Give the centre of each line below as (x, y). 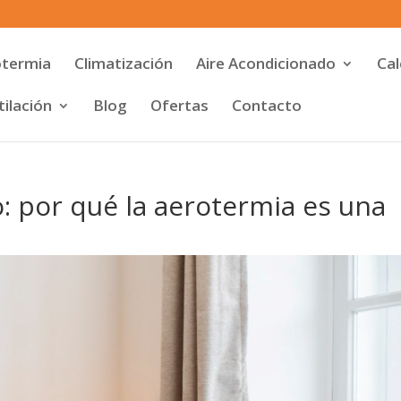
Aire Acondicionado (266, 63)
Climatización (124, 63)
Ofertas (179, 105)
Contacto (267, 105)
